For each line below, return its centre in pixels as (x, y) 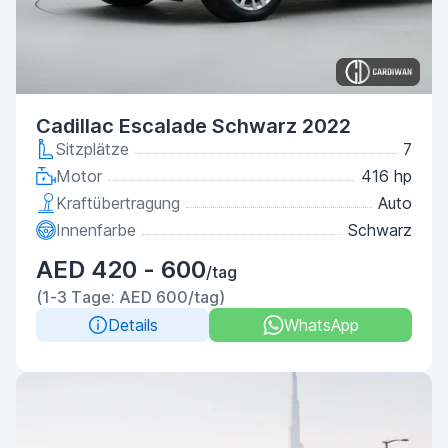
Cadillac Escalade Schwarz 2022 (193, 126)
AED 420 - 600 (121, 269)
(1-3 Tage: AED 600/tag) (130, 297)
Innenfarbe (96, 230)
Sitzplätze (92, 149)
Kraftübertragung (118, 203)
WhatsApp (321, 325)
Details (132, 325)
